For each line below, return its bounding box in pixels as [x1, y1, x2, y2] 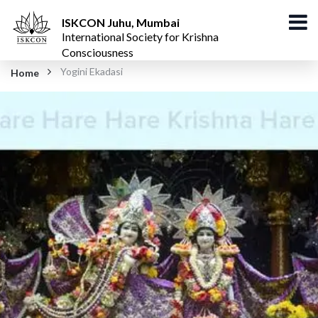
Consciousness [62, 45, 133, 59]
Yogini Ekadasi [60, 65, 123, 77]
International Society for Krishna [62, 30, 219, 43]
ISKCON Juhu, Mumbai [62, 16, 180, 29]
